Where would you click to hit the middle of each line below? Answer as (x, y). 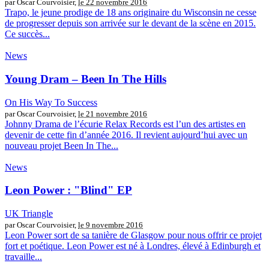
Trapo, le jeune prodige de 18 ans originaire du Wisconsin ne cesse (131, 13)
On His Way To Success (51, 102)
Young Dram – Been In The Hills (86, 79)
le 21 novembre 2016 (113, 113)
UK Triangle (29, 214)
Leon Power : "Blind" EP (68, 190)
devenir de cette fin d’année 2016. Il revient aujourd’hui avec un (126, 134)
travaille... (23, 257)
